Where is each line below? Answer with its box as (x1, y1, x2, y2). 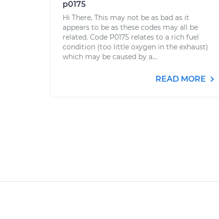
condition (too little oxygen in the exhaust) (63, 43, 208, 51)
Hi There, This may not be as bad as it (63, 13, 189, 22)
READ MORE (155, 74, 208, 84)
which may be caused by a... (63, 52, 157, 61)
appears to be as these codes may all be (63, 23, 198, 32)
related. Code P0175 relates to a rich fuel (63, 33, 199, 42)
